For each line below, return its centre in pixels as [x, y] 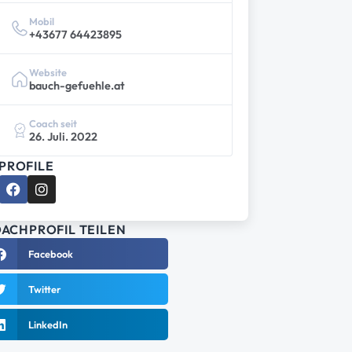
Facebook [50, 254]
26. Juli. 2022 [63, 137]
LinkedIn [48, 324]
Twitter [44, 289]
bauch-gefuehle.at [77, 86]
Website [48, 72]
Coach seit [53, 123]
